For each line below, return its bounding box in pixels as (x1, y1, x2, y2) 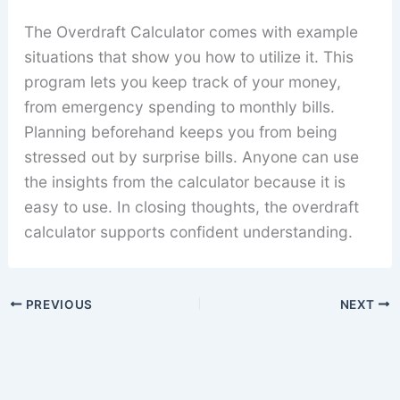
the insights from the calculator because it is (23, 171, 346, 191)
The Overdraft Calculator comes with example (23, 21, 358, 41)
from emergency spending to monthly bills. (23, 96, 335, 116)
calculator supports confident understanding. (23, 221, 353, 241)
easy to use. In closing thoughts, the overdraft (23, 196, 359, 216)
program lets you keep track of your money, (23, 71, 341, 91)
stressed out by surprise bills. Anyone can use (23, 146, 359, 166)
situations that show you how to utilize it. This (23, 46, 354, 66)
